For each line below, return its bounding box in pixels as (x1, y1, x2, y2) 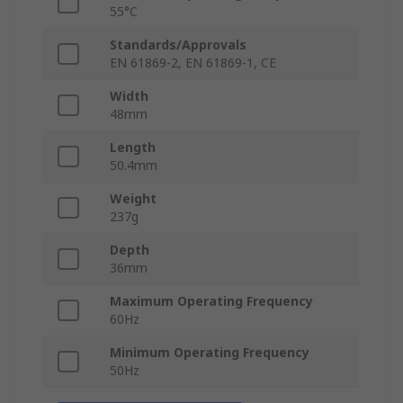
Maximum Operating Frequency (110, 292, 313, 310)
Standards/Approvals (110, 36, 246, 54)
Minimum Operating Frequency (110, 344, 309, 362)
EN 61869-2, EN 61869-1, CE (110, 54, 276, 72)
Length (110, 139, 156, 157)
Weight (110, 190, 157, 208)
